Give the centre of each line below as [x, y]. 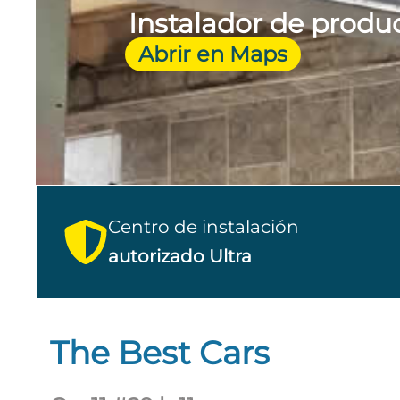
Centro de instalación [204, 227]
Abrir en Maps [213, 54]
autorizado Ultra [180, 257]
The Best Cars [160, 353]
